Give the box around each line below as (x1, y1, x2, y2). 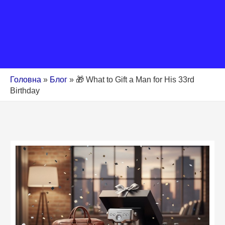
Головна (10, 74, 41, 84)
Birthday (10, 85, 40, 95)
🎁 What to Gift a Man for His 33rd (76, 74, 194, 84)
